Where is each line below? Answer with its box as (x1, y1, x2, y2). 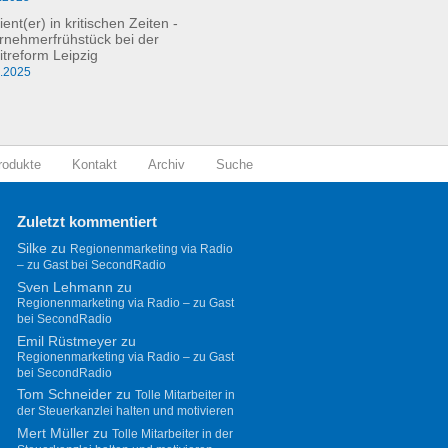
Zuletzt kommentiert (16, 212, 157, 230)
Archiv (147, 156, 185, 172)
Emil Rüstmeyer (16, 333, 117, 349)
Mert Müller (16, 426, 89, 442)
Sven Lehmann (16, 279, 113, 295)
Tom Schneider (16, 387, 112, 403)
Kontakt (71, 156, 117, 172)
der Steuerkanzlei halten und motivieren (16, 404, 234, 419)
